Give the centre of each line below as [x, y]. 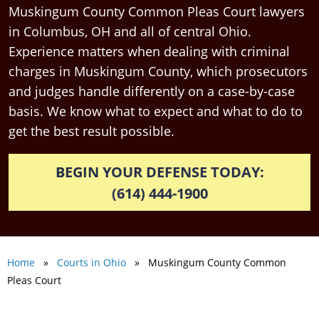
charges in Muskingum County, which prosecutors [158, 72]
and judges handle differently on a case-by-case [152, 91]
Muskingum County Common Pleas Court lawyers [157, 12]
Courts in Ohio [91, 263]
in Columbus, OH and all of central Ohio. [130, 32]
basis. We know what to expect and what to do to [156, 111]
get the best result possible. [91, 131]
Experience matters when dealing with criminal [149, 52]
